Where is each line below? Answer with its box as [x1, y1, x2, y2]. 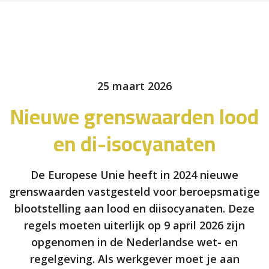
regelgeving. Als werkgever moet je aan [29, 251, 240, 266]
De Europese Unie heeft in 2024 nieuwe [31, 167, 238, 182]
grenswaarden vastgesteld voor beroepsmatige [9, 184, 260, 199]
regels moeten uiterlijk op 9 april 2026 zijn [24, 217, 245, 232]
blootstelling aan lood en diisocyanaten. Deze [14, 201, 255, 216]
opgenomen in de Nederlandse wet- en [31, 234, 238, 249]
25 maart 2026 [97, 78, 172, 93]
